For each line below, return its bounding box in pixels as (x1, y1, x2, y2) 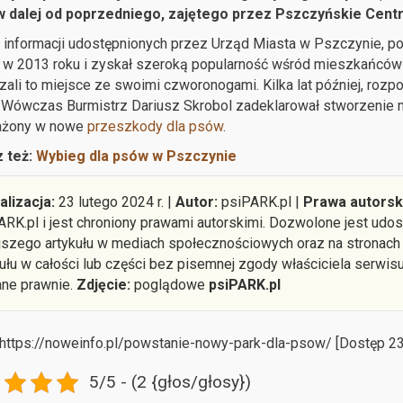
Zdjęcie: (76, 275, 130, 293)
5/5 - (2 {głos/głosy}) (89, 372, 251, 393)
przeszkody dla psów (86, 117, 223, 135)
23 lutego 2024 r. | (54, 193, 175, 210)
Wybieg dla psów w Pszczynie (35, 147, 237, 165)
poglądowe (130, 275, 209, 293)
